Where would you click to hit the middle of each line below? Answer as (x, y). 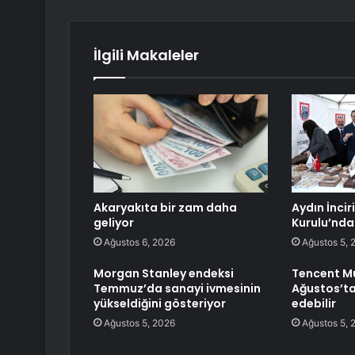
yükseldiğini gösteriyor (160, 304)
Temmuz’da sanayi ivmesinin (177, 289)
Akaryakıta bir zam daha (165, 208)
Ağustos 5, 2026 (139, 323)
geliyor (114, 223)
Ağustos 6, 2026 (139, 242)
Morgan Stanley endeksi (164, 274)
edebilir (313, 304)
